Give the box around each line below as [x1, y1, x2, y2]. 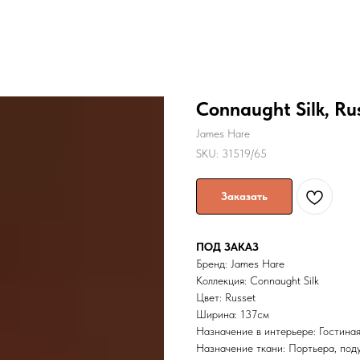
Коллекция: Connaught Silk [196, 274, 319, 287]
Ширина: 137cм [196, 308, 269, 321]
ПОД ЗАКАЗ [196, 240, 259, 253]
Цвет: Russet [196, 291, 256, 304]
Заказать [221, 190, 268, 202]
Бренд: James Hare [196, 257, 284, 270]
